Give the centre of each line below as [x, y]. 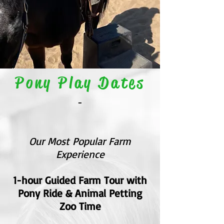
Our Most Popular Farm [80, 141]
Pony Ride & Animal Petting [80, 193]
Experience [80, 154]
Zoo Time [80, 206]
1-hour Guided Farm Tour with [80, 180]
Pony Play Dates [80, 82]
